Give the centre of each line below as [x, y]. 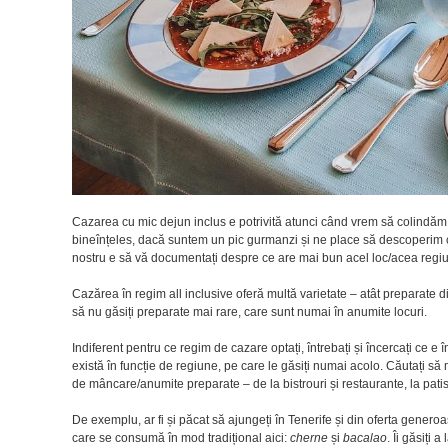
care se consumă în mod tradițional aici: [181, 437]
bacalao [365, 437]
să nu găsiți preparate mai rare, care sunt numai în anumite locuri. [249, 311]
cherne [309, 437]
